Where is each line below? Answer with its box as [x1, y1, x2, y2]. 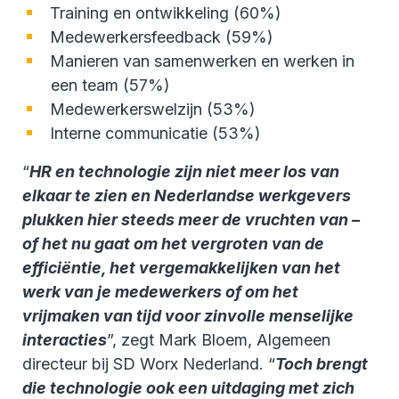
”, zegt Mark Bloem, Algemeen [107, 330, 330, 349]
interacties [22, 330, 107, 349]
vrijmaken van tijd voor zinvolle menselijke [22, 305, 354, 325]
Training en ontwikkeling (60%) [50, 3, 281, 22]
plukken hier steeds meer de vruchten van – [22, 209, 360, 229]
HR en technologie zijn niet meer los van [29, 161, 339, 181]
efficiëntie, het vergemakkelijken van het [22, 257, 340, 277]
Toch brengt [275, 354, 368, 373]
